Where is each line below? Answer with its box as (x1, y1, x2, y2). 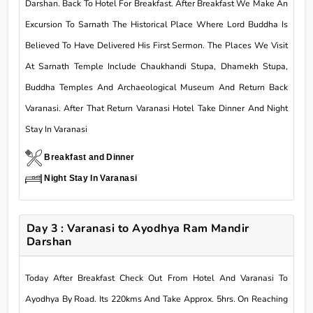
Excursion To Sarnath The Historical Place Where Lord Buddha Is (25, 19, 288, 31)
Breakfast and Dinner (44, 152, 135, 163)
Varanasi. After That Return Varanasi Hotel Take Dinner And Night (25, 103, 288, 115)
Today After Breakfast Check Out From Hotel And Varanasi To (25, 272, 288, 284)
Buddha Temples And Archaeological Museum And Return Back (25, 82, 288, 94)
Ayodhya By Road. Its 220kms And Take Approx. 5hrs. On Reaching (25, 293, 288, 305)
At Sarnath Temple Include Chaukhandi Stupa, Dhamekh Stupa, (25, 61, 288, 73)
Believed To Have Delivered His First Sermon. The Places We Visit (25, 40, 288, 52)
